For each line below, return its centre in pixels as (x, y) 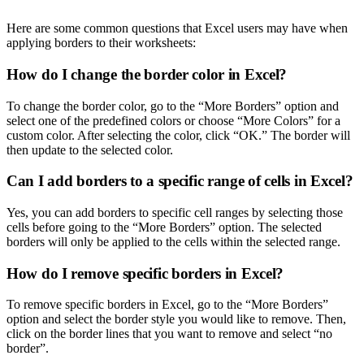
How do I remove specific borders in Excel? (145, 273)
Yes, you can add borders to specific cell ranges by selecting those (175, 213)
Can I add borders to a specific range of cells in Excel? (180, 181)
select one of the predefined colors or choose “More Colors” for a (173, 120)
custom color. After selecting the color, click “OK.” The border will (178, 135)
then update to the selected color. (90, 149)
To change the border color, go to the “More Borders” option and (173, 106)
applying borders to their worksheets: (101, 43)
